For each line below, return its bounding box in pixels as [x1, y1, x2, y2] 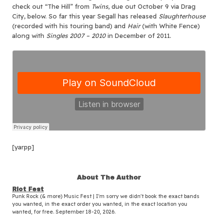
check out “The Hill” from [12, 2, 91, 10]
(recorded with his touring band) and [12, 21, 127, 30]
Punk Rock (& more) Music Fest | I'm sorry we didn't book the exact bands [12, 193, 200, 200]
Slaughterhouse [159, 12, 205, 20]
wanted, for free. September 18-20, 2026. [12, 208, 115, 215]
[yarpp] [12, 143, 34, 151]
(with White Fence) [140, 21, 200, 30]
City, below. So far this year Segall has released [12, 12, 159, 20]
